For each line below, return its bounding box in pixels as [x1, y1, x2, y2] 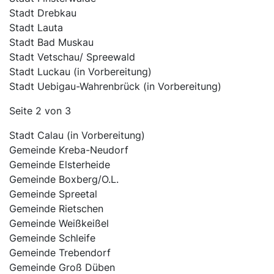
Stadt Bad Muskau [9, 36, 94, 49]
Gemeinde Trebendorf [9, 246, 111, 259]
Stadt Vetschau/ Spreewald [9, 51, 135, 64]
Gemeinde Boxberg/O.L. [9, 173, 119, 186]
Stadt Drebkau [9, 7, 76, 20]
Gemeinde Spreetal [9, 188, 97, 201]
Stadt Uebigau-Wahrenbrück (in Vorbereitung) [9, 80, 221, 93]
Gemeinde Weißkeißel [9, 217, 109, 230]
